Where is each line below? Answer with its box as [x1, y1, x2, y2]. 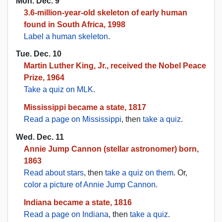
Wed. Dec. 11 [16, 132, 64, 141]
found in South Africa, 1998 [24, 20, 125, 29]
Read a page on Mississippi [24, 115, 121, 124]
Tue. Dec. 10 [16, 50, 61, 58]
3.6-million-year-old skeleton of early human [24, 8, 187, 17]
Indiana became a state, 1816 [24, 198, 132, 207]
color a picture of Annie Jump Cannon [24, 180, 156, 189]
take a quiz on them [105, 168, 173, 177]
